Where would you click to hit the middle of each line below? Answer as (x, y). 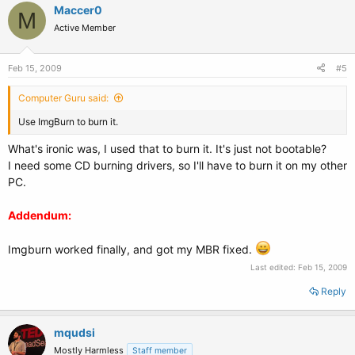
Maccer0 (78, 10)
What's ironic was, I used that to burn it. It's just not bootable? (167, 149)
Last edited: (274, 267)
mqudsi (74, 332)
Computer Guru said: (63, 98)
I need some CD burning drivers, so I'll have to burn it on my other (177, 165)
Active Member (85, 28)
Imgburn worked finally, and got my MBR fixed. (132, 249)
